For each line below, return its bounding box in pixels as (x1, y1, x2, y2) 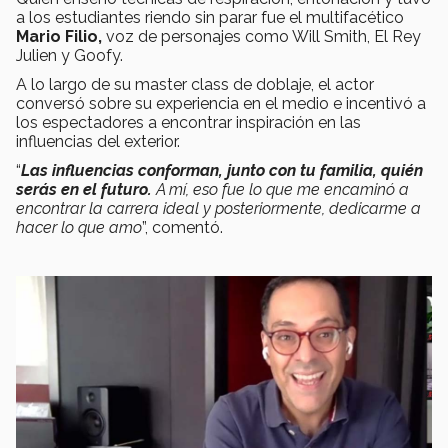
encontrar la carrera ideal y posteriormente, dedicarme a (16, 198, 421, 218)
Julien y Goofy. (16, 45, 127, 65)
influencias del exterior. (16, 131, 180, 151)
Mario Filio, (16, 26, 106, 46)
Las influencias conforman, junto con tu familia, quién (21, 160, 423, 180)
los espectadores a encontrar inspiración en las (16, 112, 361, 132)
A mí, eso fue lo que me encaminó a (156, 179, 409, 199)
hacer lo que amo (16, 217, 142, 237)
